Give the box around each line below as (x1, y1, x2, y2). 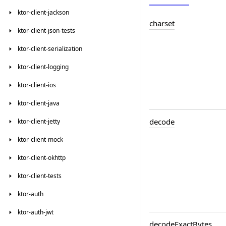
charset (149, 18, 175, 29)
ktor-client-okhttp (18, 153, 66, 162)
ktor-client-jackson (18, 8, 69, 17)
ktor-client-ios (18, 81, 56, 89)
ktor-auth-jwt (18, 208, 53, 216)
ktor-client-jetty (18, 117, 60, 126)
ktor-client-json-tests (18, 26, 75, 35)
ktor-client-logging (18, 63, 69, 71)
